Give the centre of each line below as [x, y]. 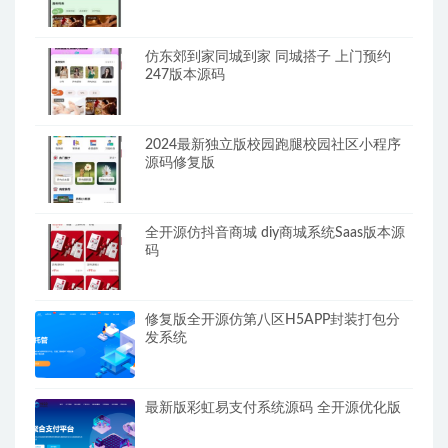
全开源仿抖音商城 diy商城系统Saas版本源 [275, 232]
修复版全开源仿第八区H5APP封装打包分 [272, 320]
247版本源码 [185, 75]
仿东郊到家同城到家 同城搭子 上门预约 [268, 57]
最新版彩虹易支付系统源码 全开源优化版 [273, 407]
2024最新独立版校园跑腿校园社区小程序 [273, 144]
